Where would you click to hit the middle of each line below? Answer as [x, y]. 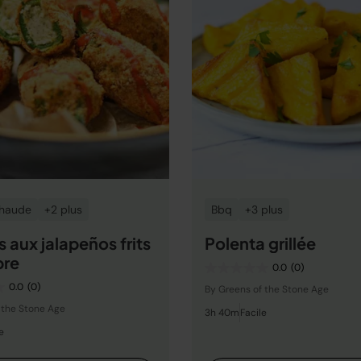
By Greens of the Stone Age [267, 289]
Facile [253, 313]
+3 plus [264, 210]
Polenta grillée [260, 243]
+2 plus [63, 210]
